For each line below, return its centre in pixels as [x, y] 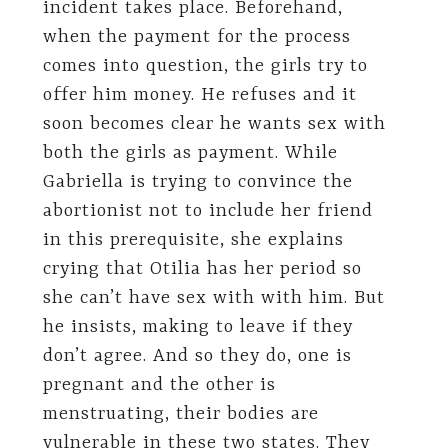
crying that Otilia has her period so [202, 269]
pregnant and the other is [159, 385]
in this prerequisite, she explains [193, 240]
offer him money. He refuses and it [199, 95]
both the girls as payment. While [190, 153]
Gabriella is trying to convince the [197, 182]
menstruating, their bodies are [180, 414]
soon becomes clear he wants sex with [214, 124]
